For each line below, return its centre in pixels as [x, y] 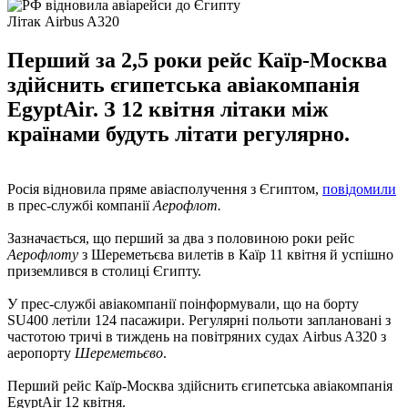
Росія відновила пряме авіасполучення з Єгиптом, [165, 189]
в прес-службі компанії [80, 205]
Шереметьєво [119, 352]
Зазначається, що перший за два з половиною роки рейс [181, 238]
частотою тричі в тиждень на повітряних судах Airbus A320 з [197, 336]
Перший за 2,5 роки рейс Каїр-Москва [197, 60]
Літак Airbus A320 [63, 21]
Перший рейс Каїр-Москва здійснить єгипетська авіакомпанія [200, 385]
